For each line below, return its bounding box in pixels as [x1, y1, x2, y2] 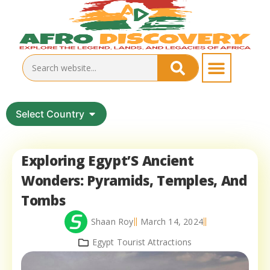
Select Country [16, 108, 84, 121]
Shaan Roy [90, 216, 134, 228]
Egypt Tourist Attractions [92, 236, 192, 248]
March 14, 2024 [140, 216, 204, 228]
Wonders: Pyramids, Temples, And [21, 171, 247, 190]
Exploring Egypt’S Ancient [21, 151, 194, 171]
